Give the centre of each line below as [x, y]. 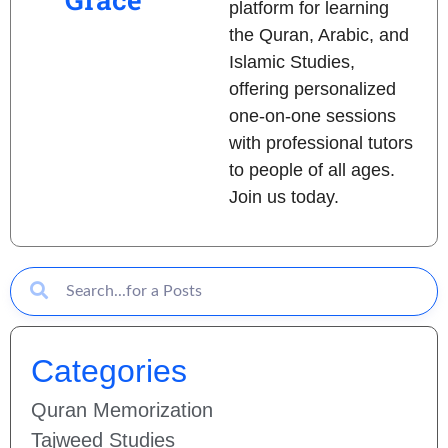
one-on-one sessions [312, 116]
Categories [109, 370]
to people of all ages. [311, 170]
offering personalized [312, 89]
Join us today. [283, 197]
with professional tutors [320, 143]
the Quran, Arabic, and [318, 35]
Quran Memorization [122, 409]
